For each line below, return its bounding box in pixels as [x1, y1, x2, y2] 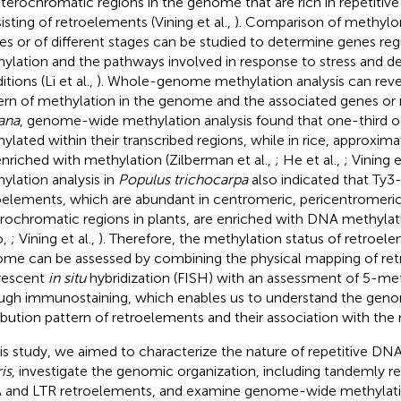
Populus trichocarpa [117, 170, 248, 188]
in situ [47, 269, 86, 286]
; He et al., [274, 150, 344, 168]
